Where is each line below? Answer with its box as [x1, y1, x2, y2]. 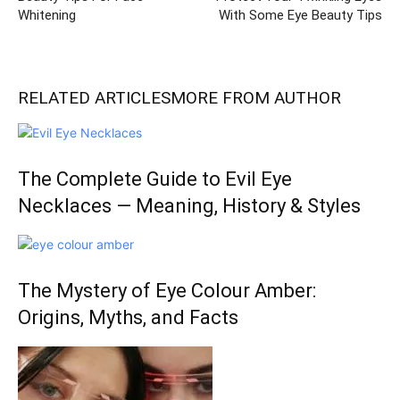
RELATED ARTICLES [18, 87, 171, 108]
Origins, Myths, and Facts [18, 306, 238, 329]
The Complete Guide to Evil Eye [18, 168, 292, 190]
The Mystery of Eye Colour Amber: [18, 279, 316, 302]
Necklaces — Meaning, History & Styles [18, 195, 361, 217]
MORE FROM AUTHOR [171, 87, 341, 108]
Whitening [18, 7, 76, 23]
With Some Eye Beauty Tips [219, 7, 382, 23]
